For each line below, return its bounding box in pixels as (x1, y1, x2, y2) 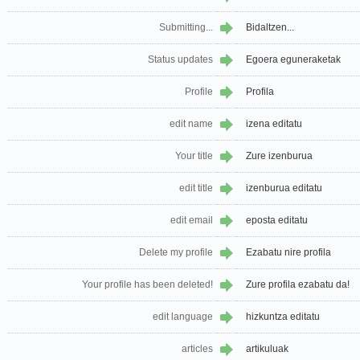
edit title (179, 182, 213, 194)
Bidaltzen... (246, 22, 294, 34)
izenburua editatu (246, 182, 322, 194)
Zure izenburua (246, 150, 313, 162)
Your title (175, 150, 213, 162)
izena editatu (246, 118, 302, 130)
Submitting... (159, 22, 213, 34)
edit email (170, 215, 213, 227)
